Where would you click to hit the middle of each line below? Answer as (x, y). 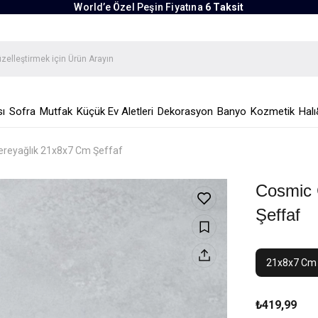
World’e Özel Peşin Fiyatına (139, 7)
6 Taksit (224, 7)
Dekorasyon (185, 111)
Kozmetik (272, 111)
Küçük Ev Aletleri (115, 111)
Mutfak (56, 111)
